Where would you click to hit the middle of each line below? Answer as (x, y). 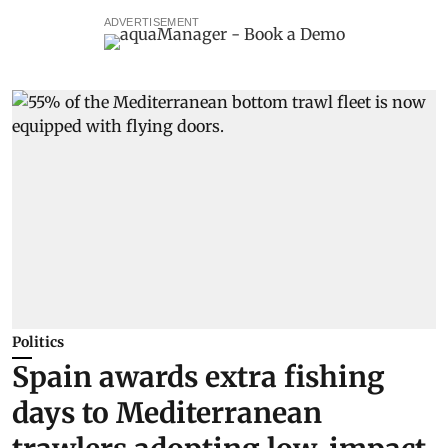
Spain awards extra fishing (198, 376)
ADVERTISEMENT (151, 22)
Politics (38, 341)
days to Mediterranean (167, 412)
